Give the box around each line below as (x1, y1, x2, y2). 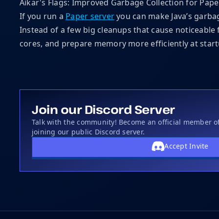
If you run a (20, 11, 66, 22)
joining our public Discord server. (32, 127, 145, 136)
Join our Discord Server (32, 101, 175, 117)
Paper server (66, 11, 115, 22)
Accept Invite (164, 141, 209, 151)
